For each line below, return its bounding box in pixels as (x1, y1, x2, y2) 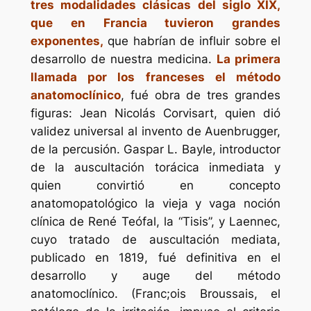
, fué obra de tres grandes (120, 88, 281, 103)
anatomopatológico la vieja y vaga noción (30, 196, 281, 211)
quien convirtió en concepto (30, 178, 281, 193)
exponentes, (30, 34, 103, 49)
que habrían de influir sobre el (103, 34, 281, 49)
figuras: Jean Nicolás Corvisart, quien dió (30, 106, 281, 121)
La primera (217, 52, 281, 67)
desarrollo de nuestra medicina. (30, 52, 217, 67)
